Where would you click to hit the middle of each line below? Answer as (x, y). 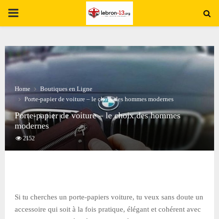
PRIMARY (34, 13)
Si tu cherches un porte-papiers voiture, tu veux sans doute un (109, 197)
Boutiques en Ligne (66, 89)
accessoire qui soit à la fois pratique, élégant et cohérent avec (108, 209)
